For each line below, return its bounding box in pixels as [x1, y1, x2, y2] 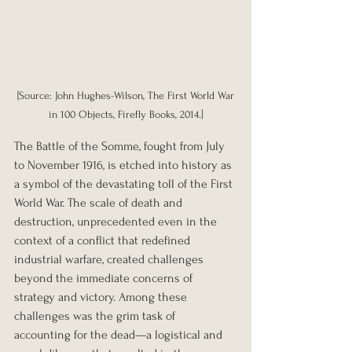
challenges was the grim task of [14, 308, 178, 323]
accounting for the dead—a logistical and [14, 327, 225, 342]
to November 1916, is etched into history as [14, 157, 235, 172]
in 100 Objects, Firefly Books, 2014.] [49, 108, 203, 120]
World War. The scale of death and [14, 195, 185, 210]
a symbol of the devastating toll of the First [14, 176, 236, 191]
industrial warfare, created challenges [14, 251, 207, 266]
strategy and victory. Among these [14, 289, 190, 304]
